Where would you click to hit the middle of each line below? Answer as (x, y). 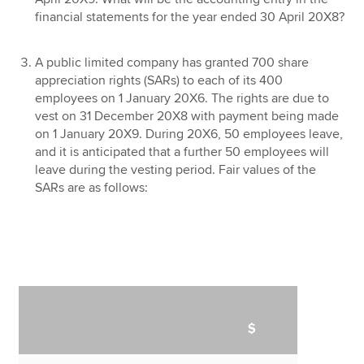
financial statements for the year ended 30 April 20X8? (190, 17)
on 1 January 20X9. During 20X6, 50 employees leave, (189, 134)
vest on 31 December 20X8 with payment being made (187, 116)
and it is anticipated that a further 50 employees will (182, 152)
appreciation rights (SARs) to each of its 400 (159, 80)
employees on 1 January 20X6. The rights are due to (182, 98)
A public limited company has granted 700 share (172, 62)
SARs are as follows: (92, 187)
